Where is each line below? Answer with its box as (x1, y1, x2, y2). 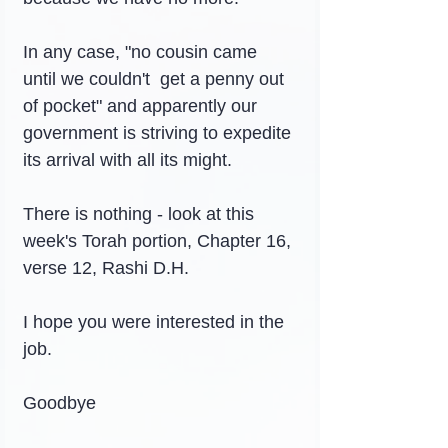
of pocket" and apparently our (23, 96, 262, 116)
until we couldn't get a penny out (23, 69, 289, 89)
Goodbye (23, 393, 96, 413)
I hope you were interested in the (23, 312, 289, 332)
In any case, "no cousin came (23, 42, 262, 62)
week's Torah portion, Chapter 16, (23, 231, 296, 251)
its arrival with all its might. (23, 150, 232, 170)
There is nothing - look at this (23, 204, 259, 224)
